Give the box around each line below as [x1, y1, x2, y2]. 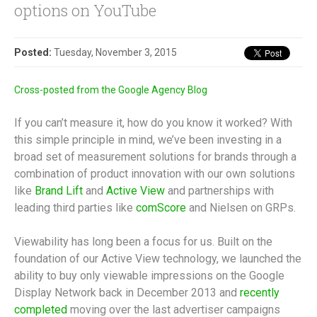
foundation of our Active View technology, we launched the [14, 252, 301, 265]
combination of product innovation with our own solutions [14, 167, 295, 180]
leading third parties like [14, 201, 136, 214]
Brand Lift [35, 184, 83, 197]
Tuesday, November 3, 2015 [54, 47, 177, 58]
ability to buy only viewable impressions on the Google [14, 269, 284, 282]
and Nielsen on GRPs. [186, 201, 296, 214]
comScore [136, 201, 186, 214]
